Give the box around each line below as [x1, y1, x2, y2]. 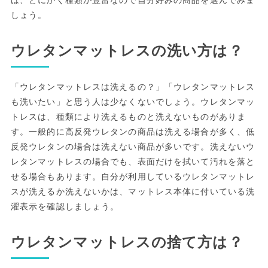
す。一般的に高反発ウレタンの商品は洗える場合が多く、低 [10, 126, 255, 136]
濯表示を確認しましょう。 [10, 201, 120, 211]
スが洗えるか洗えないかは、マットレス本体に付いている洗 [10, 186, 255, 196]
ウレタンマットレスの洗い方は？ [10, 42, 243, 59]
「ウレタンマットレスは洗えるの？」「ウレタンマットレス [10, 81, 255, 92]
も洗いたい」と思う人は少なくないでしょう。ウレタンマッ [10, 96, 255, 106]
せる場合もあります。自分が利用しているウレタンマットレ [10, 171, 255, 181]
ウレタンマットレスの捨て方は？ [10, 233, 243, 251]
